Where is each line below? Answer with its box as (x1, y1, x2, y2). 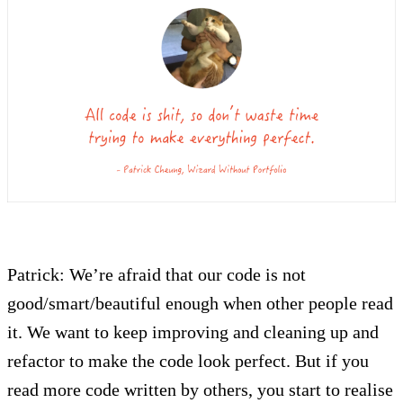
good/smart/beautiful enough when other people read (7, 292, 393, 313)
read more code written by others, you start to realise (7, 379, 393, 399)
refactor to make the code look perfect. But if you (7, 350, 369, 371)
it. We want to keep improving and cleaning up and (7, 321, 379, 342)
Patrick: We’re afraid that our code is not (7, 264, 306, 284)
